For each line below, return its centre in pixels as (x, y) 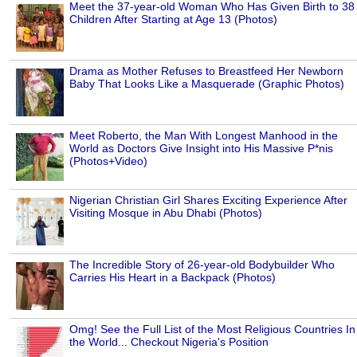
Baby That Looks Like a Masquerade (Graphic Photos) (207, 83)
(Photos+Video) (108, 161)
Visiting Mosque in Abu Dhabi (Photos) (166, 212)
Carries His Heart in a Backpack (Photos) (173, 277)
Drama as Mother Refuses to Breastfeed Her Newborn (206, 71)
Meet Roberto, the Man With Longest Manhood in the (204, 135)
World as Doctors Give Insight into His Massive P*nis (201, 148)
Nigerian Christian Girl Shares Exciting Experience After (208, 200)
